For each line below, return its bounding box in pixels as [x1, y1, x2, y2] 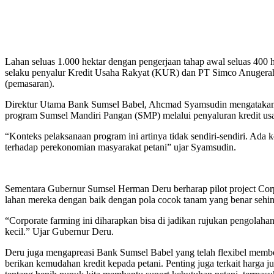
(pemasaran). [5, 78, 54, 89]
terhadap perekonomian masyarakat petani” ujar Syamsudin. [5, 141, 236, 152]
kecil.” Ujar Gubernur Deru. [5, 226, 114, 237]
